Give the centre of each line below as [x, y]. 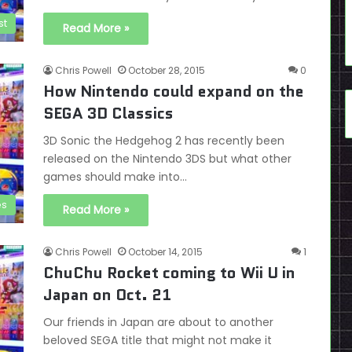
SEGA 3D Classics [108, 113]
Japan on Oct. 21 [107, 295]
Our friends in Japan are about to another [158, 322]
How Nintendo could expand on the [174, 91]
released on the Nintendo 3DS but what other [167, 159]
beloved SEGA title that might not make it [158, 340]
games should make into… [115, 177]
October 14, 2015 [165, 252]
